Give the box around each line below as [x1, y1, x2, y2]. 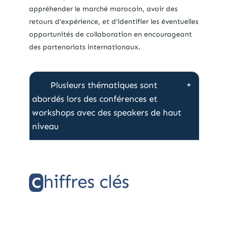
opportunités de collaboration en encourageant [28, 30, 192, 39]
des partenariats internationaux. [28, 42, 140, 51]
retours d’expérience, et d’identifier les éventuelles [28, 17, 198, 26]
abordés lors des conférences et [32, 93, 157, 104]
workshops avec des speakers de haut [32, 107, 181, 118]
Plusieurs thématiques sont [50, 79, 157, 90]
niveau [32, 121, 59, 131]
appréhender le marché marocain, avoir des [28, 4, 178, 13]
